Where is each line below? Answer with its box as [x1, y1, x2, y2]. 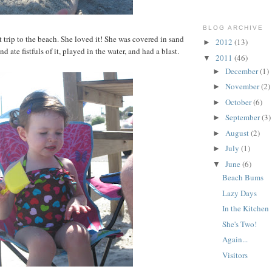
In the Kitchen [222, 203, 270, 214]
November [225, 81, 261, 92]
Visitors [222, 249, 248, 260]
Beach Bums [222, 172, 264, 183]
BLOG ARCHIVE [203, 24, 264, 31]
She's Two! [222, 218, 257, 229]
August [225, 127, 251, 138]
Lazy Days [222, 187, 257, 199]
